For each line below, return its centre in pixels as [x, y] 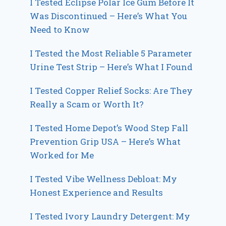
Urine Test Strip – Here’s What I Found [111, 67]
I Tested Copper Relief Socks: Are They [111, 90]
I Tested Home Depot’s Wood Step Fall [109, 128]
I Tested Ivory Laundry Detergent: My [110, 216]
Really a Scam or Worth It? [87, 104]
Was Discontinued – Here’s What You [109, 16]
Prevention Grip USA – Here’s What [105, 141]
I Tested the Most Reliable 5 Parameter [111, 53]
